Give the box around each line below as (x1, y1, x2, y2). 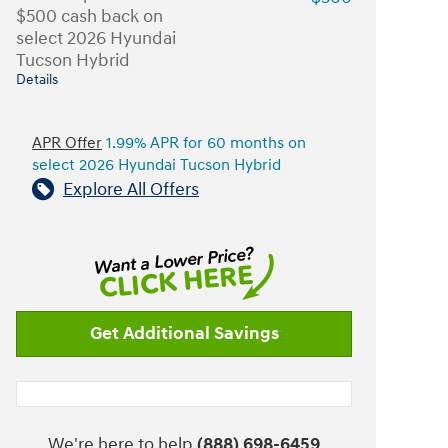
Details (16, 71, 58, 88)
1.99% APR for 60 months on (102, 133, 306, 153)
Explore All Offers (63, 177, 199, 201)
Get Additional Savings (89, 322, 279, 346)
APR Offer (32, 133, 102, 153)
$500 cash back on (16, 4, 163, 28)
